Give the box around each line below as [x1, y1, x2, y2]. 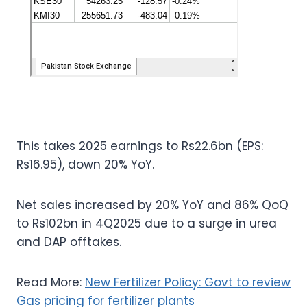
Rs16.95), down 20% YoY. [16, 156, 154, 173]
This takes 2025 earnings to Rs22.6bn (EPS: [16, 137, 263, 154]
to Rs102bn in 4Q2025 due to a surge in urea [16, 214, 277, 232]
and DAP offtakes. [16, 233, 121, 250]
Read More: [16, 273, 85, 291]
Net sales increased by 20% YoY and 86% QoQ [16, 196, 288, 213]
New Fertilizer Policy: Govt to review [85, 273, 291, 291]
